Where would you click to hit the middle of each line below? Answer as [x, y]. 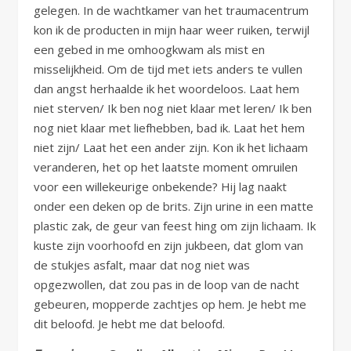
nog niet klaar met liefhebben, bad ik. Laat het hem [169, 128]
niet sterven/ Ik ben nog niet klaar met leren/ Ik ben [173, 108]
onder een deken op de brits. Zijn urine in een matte [174, 206]
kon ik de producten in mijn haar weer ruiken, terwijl [172, 30]
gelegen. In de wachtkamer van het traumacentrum [171, 10]
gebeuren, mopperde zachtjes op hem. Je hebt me [170, 304]
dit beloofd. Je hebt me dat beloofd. [129, 324]
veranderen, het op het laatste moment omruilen [166, 167]
